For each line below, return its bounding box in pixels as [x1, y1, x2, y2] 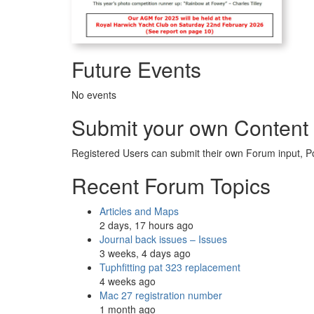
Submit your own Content [71, 111, 308, 142]
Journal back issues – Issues [100, 231, 227, 246]
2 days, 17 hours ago [100, 217, 193, 232]
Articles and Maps [100, 203, 179, 218]
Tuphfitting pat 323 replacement [100, 259, 240, 274]
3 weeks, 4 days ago [100, 245, 191, 260]
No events [71, 87, 116, 102]
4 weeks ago [100, 273, 156, 288]
